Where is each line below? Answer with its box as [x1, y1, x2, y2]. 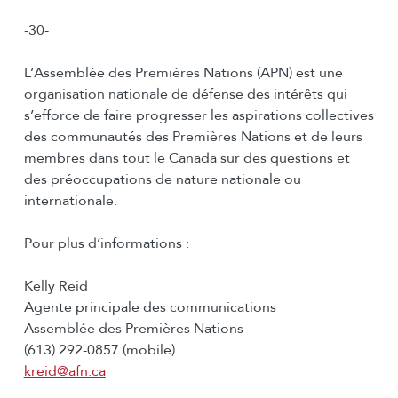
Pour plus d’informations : [23, 234, 189, 254]
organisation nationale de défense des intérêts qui [23, 84, 347, 105]
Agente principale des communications [23, 298, 276, 318]
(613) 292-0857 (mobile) [23, 340, 175, 361]
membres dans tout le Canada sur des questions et [23, 148, 350, 169]
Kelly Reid [23, 276, 88, 297]
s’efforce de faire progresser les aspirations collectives [23, 106, 374, 126]
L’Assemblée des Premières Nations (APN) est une [23, 63, 343, 84]
